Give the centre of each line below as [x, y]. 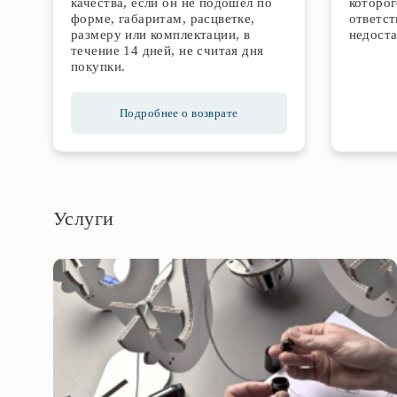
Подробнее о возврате [179, 113]
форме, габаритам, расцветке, [163, 19]
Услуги [84, 218]
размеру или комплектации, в [161, 35]
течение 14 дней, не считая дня [167, 51]
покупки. [98, 66]
